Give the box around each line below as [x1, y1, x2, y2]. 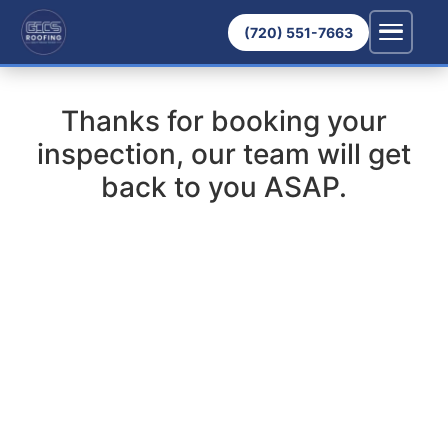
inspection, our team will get [37, 137, 411, 171]
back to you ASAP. [101, 170, 347, 204]
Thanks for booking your [61, 104, 387, 138]
